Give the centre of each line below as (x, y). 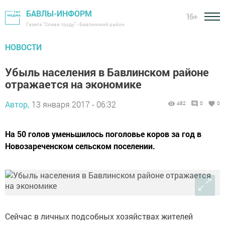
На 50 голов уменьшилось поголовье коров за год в (103, 134)
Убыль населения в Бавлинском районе (107, 72)
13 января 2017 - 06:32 (74, 104)
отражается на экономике (73, 84)
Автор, (17, 104)
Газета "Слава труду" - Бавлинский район (75, 24)
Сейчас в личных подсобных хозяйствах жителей (99, 216)
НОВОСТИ (23, 47)
